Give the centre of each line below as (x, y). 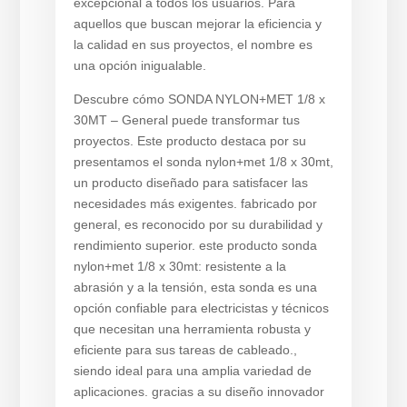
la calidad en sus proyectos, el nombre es (193, 45)
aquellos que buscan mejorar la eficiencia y (197, 24)
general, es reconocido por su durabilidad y (198, 224)
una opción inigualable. (139, 65)
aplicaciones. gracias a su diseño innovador (199, 392)
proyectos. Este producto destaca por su (189, 141)
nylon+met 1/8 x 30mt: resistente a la (179, 266)
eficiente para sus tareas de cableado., (185, 350)
